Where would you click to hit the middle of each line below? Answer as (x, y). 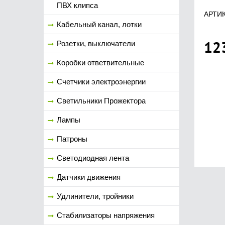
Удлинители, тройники (95, 196)
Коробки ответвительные (100, 63)
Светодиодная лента (93, 158)
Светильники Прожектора (101, 101)
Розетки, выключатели (96, 43)
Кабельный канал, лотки (99, 24)
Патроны (72, 139)
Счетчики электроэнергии (101, 82)
